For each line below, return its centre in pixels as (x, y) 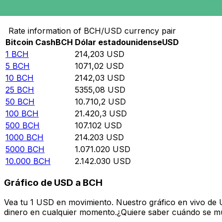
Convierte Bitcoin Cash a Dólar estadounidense (98, 10)
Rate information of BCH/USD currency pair (92, 31)
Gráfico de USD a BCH (53, 182)
